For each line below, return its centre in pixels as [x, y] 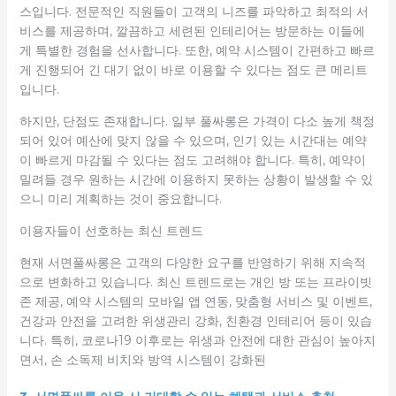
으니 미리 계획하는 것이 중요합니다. [120, 198]
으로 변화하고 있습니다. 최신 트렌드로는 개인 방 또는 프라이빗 [195, 282]
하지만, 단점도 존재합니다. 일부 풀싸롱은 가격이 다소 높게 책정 [197, 121]
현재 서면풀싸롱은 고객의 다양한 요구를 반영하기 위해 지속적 [192, 262]
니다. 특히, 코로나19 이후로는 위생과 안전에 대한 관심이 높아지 [197, 340]
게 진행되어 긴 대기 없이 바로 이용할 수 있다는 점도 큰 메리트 [193, 69]
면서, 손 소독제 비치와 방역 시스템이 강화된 [142, 359]
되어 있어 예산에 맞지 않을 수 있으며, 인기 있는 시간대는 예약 [193, 140]
